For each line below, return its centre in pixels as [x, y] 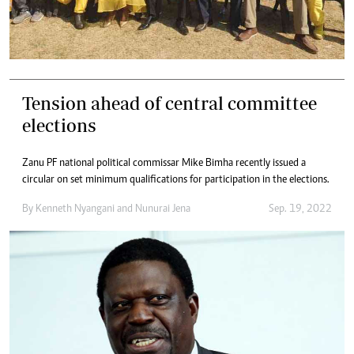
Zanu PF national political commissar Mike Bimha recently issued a [164, 164]
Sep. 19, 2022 [300, 210]
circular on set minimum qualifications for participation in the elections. [176, 181]
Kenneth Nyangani [75, 210]
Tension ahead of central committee [169, 104]
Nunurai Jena [163, 210]
